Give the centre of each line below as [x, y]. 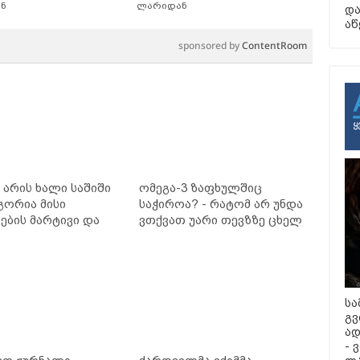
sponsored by [210, 45]
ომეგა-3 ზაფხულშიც [200, 187]
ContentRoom [274, 45]
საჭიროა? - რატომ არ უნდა [221, 203]
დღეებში [165, 235]
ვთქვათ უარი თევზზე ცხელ [220, 219]
